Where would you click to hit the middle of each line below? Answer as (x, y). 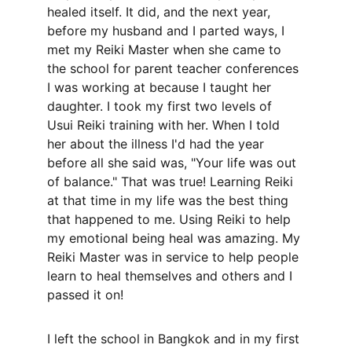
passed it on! (87, 295)
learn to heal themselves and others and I (172, 276)
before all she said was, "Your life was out (174, 163)
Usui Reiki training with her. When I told (165, 125)
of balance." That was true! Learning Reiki (172, 181)
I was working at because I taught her (161, 87)
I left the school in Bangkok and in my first (175, 339)
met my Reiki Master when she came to (166, 49)
